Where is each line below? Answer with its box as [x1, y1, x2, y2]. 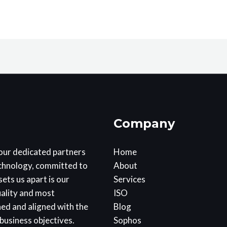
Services [113, 174, 145, 185]
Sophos [113, 215, 141, 226]
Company [113, 116, 175, 131]
